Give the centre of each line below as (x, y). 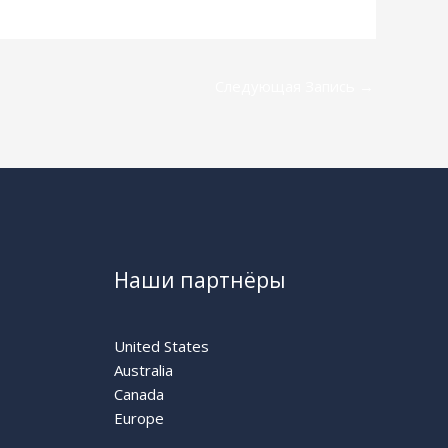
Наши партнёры (199, 280)
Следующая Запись (287, 86)
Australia (143, 370)
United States (161, 346)
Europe (138, 418)
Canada (138, 394)
